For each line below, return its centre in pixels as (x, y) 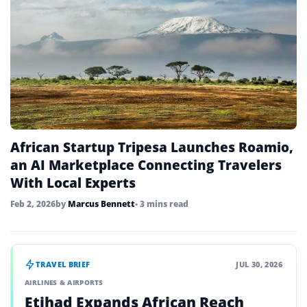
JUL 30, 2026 (259, 265)
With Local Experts (73, 183)
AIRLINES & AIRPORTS (64, 283)
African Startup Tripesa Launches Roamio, (152, 148)
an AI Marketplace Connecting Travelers (146, 165)
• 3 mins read (162, 204)
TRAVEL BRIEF (63, 265)
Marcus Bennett (101, 204)
